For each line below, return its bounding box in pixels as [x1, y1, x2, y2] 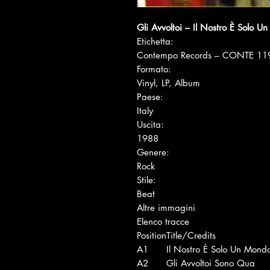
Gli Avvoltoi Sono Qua [166, 257, 255, 269]
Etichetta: [137, 35, 174, 47]
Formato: [137, 63, 171, 75]
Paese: [137, 90, 163, 102]
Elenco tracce [137, 215, 189, 227]
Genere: [137, 146, 169, 158]
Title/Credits [166, 229, 216, 241]
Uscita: [137, 118, 164, 130]
